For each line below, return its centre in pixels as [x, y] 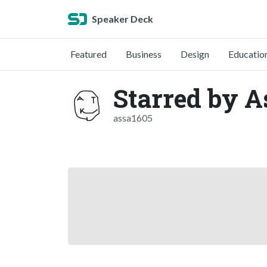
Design [195, 54]
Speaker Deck [122, 19]
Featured [89, 54]
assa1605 [133, 118]
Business [144, 54]
